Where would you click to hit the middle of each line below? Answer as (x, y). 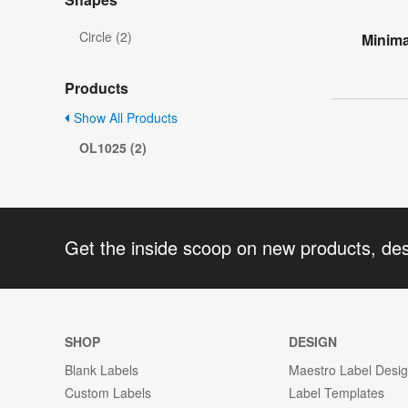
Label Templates (337, 392)
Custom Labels (108, 392)
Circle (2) (106, 37)
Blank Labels (102, 369)
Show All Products (124, 118)
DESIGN (313, 341)
